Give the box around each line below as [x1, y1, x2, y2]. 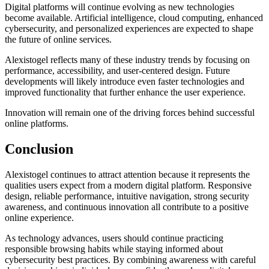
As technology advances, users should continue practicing [5, 232, 223, 243]
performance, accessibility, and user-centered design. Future [5, 65, 230, 76]
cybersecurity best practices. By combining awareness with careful [5, 254, 256, 265]
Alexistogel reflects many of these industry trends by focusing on [5, 54, 250, 65]
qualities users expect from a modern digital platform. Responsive [5, 180, 252, 190]
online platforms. [5, 118, 68, 128]
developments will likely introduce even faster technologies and [5, 76, 244, 86]
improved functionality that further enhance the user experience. [5, 86, 246, 97]
